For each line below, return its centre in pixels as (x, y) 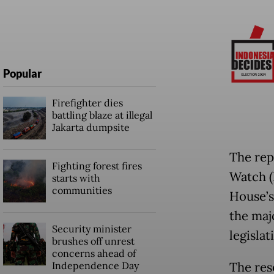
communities (82, 190)
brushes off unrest (93, 241)
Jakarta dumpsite (91, 127)
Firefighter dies (87, 102)
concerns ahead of (94, 253)
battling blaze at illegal (102, 115)
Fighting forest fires (97, 165)
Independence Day (95, 265)
